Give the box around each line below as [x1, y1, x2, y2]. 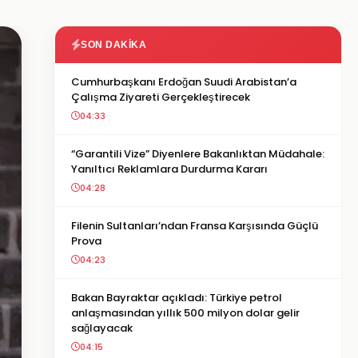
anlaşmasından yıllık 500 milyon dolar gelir [71, 305, 300, 320]
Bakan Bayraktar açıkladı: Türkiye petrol [71, 290, 282, 305]
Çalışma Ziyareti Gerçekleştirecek [71, 89, 250, 105]
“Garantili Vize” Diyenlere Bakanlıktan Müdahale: [71, 146, 324, 161]
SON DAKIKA [81, 39, 146, 50]
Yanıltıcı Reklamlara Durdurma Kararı [71, 161, 268, 177]
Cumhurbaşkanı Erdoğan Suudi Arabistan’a [71, 74, 296, 89]
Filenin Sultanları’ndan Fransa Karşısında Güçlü [71, 218, 318, 233]
